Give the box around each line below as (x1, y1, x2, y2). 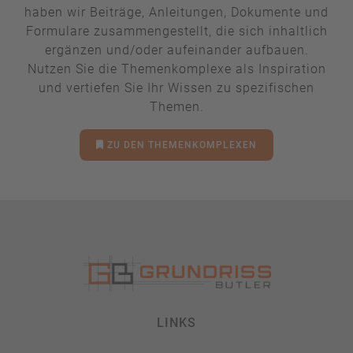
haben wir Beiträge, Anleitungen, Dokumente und (24, 5, 329, 20)
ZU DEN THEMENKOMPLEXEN (104, 139, 257, 151)
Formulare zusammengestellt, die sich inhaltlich (25, 24, 328, 39)
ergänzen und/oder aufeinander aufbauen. (44, 43, 309, 58)
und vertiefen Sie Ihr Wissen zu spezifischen (39, 80, 314, 96)
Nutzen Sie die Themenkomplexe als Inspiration (27, 61, 326, 77)
